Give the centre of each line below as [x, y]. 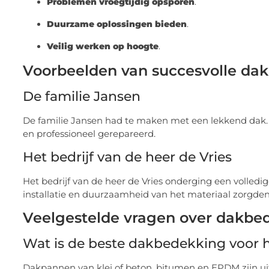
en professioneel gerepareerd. [89, 134]
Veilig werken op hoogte [103, 47]
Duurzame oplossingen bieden [117, 24]
